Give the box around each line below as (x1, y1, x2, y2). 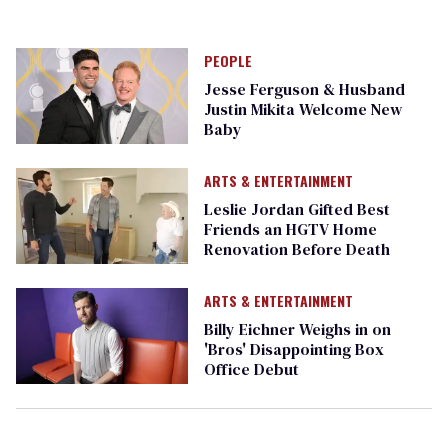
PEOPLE (203, 50, 252, 72)
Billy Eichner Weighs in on (203, 318, 391, 341)
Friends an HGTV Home (203, 218, 377, 241)
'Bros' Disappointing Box (203, 338, 384, 361)
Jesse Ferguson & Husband (203, 78, 405, 101)
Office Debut (203, 358, 299, 381)
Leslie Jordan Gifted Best (203, 198, 390, 221)
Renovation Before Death (203, 238, 390, 261)
